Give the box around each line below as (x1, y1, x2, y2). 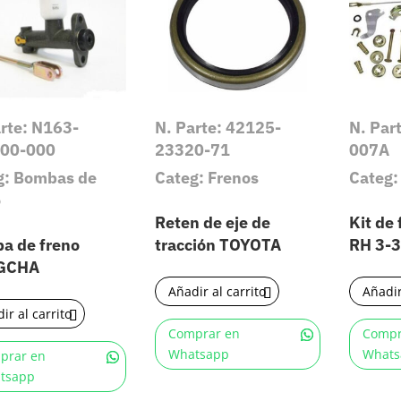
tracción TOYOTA (155, 234, 282, 255)
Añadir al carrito (168, 283, 267, 301)
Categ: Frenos (155, 166, 260, 188)
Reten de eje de (155, 211, 271, 233)
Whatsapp (168, 346, 230, 363)
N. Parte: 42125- (155, 117, 282, 139)
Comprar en (168, 325, 241, 343)
